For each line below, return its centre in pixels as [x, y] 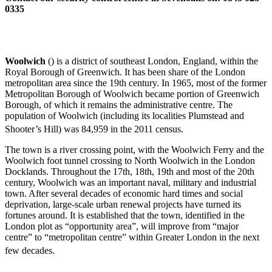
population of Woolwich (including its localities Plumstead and [124, 115]
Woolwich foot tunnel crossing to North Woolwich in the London [130, 161]
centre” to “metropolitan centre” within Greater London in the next [132, 237]
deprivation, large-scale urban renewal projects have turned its [123, 205]
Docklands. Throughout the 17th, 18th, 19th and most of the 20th [130, 172]
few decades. [30, 251]
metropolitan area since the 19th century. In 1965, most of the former [136, 83]
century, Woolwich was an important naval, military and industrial [131, 183]
